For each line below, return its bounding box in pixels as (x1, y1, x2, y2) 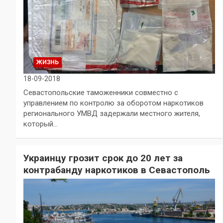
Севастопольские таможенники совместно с (23, 88, 178, 98)
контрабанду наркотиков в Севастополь (23, 164, 210, 176)
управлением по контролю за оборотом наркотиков (23, 99, 204, 108)
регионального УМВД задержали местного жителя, (23, 109, 200, 118)
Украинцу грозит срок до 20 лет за (23, 152, 183, 164)
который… (23, 119, 58, 129)
